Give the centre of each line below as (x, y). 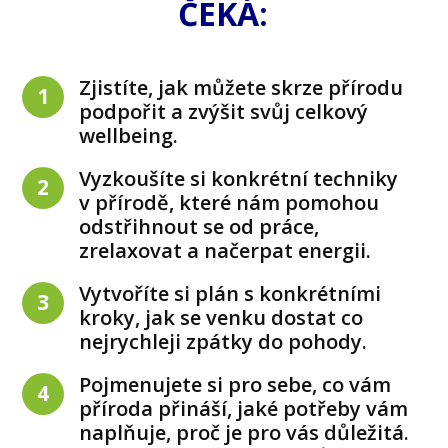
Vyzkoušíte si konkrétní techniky (239, 178)
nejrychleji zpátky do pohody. (223, 341)
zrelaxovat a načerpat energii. (225, 250)
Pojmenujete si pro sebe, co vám (235, 384)
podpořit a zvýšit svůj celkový (224, 111)
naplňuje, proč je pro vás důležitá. (244, 432)
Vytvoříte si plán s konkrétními (230, 293)
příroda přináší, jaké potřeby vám (244, 408)
